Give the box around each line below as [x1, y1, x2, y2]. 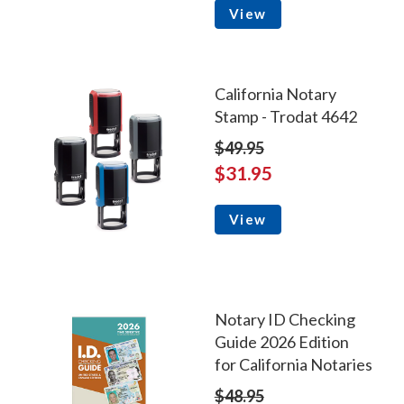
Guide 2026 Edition [214, 331, 349, 352]
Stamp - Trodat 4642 [214, 106, 357, 127]
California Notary [214, 84, 336, 105]
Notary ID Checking [214, 308, 355, 329]
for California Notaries [214, 353, 372, 374]
